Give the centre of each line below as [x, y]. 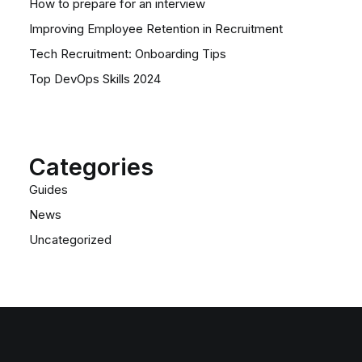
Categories [91, 167]
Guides [48, 189]
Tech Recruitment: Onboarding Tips [128, 54]
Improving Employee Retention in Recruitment [156, 29]
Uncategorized [70, 240]
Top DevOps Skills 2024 [95, 79]
